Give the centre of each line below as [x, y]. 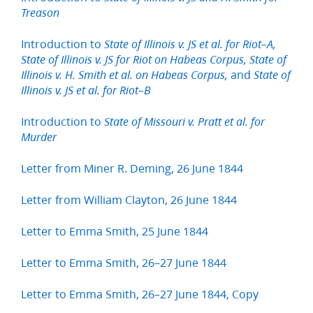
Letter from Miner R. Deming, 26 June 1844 [132, 168]
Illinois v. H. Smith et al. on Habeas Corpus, [124, 75]
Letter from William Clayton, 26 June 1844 [129, 200]
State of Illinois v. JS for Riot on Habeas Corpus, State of [154, 60]
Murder [39, 138]
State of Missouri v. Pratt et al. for [184, 122]
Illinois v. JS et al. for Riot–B [86, 91]
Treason [40, 13]
